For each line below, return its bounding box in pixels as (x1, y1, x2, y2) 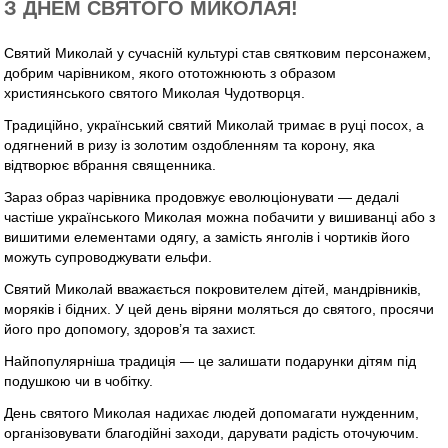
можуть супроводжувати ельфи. (4, 249, 213, 266)
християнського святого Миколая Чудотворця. (4, 85, 306, 102)
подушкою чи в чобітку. (4, 373, 154, 390)
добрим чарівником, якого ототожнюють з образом (4, 65, 337, 82)
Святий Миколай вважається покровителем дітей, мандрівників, (4, 281, 422, 298)
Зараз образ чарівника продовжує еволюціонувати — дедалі (4, 189, 400, 206)
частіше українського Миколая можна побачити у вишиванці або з (4, 209, 436, 226)
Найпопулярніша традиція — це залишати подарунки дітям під (4, 353, 417, 370)
